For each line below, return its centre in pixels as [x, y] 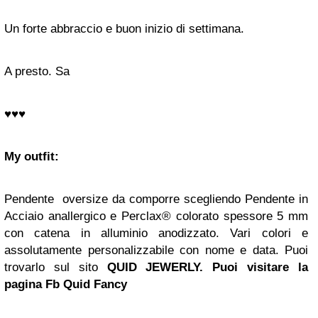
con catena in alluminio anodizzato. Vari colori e [156, 233]
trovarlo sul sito [56, 267]
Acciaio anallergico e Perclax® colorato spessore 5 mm [156, 216]
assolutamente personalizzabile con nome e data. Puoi [156, 250]
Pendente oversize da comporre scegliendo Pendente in [156, 199]
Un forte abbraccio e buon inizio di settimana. [124, 28]
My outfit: [32, 156]
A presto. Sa [37, 71]
